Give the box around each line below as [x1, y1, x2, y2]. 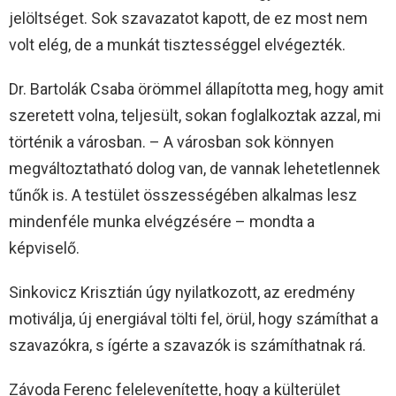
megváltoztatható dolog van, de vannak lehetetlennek [9, 159, 380, 179]
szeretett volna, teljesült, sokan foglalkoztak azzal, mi [9, 106, 381, 126]
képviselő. [9, 239, 80, 258]
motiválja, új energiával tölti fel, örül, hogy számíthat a [9, 309, 378, 329]
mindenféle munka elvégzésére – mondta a [9, 212, 315, 232]
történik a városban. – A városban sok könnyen [9, 133, 334, 152]
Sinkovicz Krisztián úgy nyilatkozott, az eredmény [9, 283, 355, 302]
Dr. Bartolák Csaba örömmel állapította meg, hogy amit [9, 80, 384, 99]
